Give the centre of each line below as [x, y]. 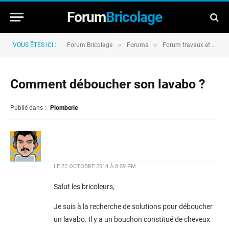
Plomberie [64, 108]
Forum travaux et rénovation [187, 45]
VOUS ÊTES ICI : [35, 45]
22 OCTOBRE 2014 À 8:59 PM [99, 166]
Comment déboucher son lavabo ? [108, 84]
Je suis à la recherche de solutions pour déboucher [133, 207]
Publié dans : [29, 108]
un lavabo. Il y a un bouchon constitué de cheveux [132, 220]
